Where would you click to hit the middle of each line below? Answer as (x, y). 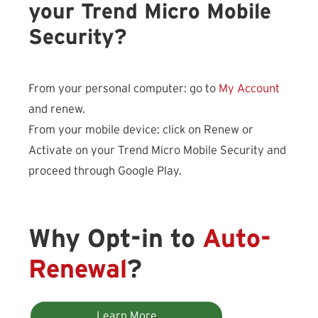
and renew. (57, 109)
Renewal (78, 269)
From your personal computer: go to (124, 88)
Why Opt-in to (115, 239)
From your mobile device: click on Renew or (141, 130)
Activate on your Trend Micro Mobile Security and (157, 150)
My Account (249, 88)
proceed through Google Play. (105, 171)
